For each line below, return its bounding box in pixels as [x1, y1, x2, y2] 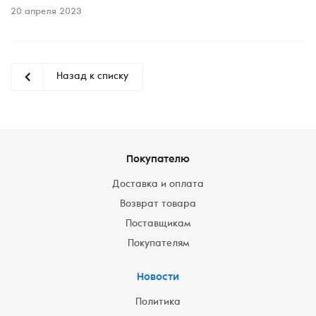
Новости [137, 272, 179, 283]
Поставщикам [126, 219, 190, 229]
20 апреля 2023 [11, 8, 82, 17]
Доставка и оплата [112, 180, 204, 190]
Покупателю [126, 154, 190, 165]
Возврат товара [120, 200, 196, 209]
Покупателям [127, 239, 189, 249]
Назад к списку [56, 72, 128, 82]
